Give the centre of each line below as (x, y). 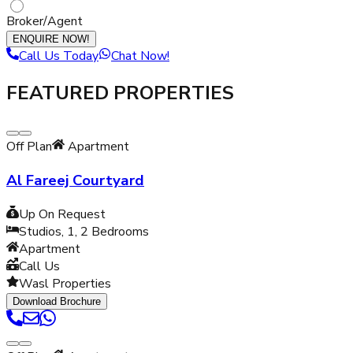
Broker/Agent (45, 21)
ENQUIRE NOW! (51, 39)
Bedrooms (119, 231)
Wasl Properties (65, 283)
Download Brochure (57, 301)
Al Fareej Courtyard (75, 181)
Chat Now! (140, 56)
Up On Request (62, 214)
